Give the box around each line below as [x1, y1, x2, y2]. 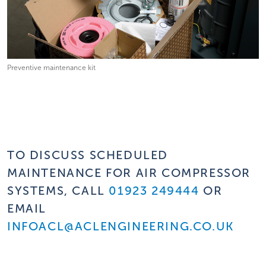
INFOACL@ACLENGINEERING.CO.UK [7, 219, 234, 234]
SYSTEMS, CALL [7, 183, 109, 198]
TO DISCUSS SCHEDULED [7, 148, 169, 163]
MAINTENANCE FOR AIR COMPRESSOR [7, 166, 251, 180]
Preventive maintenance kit [7, 64, 96, 72]
